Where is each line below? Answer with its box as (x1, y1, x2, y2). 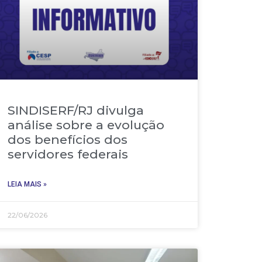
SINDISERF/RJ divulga (8, 103, 144, 118)
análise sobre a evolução (8, 118, 165, 133)
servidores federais (8, 147, 129, 162)
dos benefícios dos (8, 132, 128, 147)
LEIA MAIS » (8, 180, 47, 189)
